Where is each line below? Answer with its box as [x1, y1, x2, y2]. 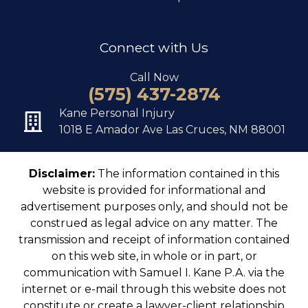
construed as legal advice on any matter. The [30, 216, 278, 230]
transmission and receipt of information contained [18, 232, 290, 246]
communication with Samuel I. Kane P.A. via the [23, 265, 285, 279]
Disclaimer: [29, 166, 95, 180]
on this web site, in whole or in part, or [51, 249, 257, 263]
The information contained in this [95, 166, 279, 180]
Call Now [129, 70, 179, 84]
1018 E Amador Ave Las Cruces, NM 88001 [58, 122, 285, 136]
